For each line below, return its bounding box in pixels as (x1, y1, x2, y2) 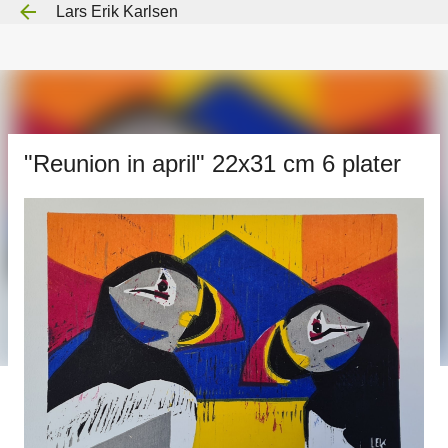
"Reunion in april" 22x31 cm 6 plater (24, 150, 401, 177)
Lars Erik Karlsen (56, 3, 178, 20)
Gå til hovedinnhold (155, 16, 293, 33)
